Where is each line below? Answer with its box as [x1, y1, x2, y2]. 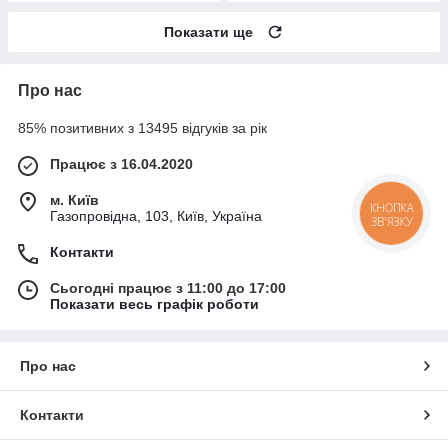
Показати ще [164, 24, 253, 41]
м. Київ [50, 192, 99, 209]
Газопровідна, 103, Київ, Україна [50, 208, 262, 225]
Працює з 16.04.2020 [50, 156, 193, 173]
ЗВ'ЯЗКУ [370, 213, 413, 229]
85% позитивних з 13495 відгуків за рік [18, 120, 267, 137]
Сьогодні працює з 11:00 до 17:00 [50, 280, 286, 297]
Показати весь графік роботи [50, 296, 259, 313]
